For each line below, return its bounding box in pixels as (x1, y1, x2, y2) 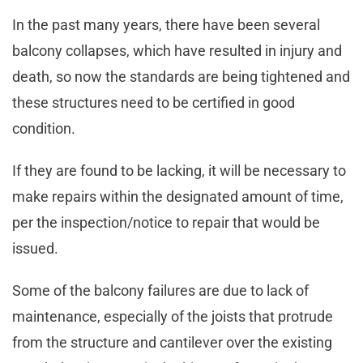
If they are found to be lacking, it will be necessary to (12, 162, 346, 180)
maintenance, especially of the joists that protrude (12, 308, 333, 326)
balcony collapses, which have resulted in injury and (12, 42, 342, 60)
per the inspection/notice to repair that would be (12, 214, 320, 232)
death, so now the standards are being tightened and (12, 68, 350, 86)
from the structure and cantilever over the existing (12, 334, 332, 352)
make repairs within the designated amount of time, (12, 188, 344, 206)
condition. (12, 120, 79, 138)
